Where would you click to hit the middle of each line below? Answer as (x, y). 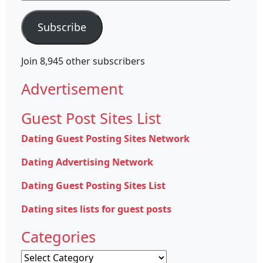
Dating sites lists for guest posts (96, 209)
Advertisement (72, 88)
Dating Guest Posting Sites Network (105, 138)
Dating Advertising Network (87, 162)
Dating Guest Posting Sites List (93, 185)
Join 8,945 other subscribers (83, 61)
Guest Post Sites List (91, 118)
